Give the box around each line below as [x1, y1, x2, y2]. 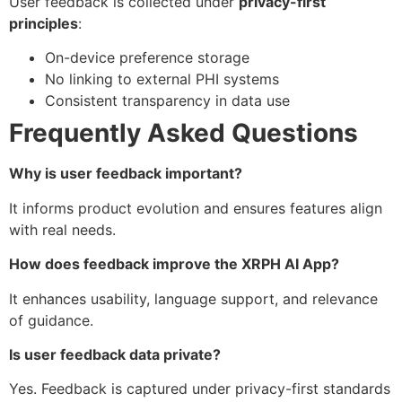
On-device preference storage [45, 48, 249, 67]
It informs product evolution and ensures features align [9, 198, 382, 217]
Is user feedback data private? [9, 345, 221, 363]
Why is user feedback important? [9, 164, 242, 183]
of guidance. [9, 310, 93, 329]
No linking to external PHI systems [45, 70, 279, 89]
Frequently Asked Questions [9, 118, 358, 149]
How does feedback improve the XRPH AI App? [9, 255, 339, 274]
